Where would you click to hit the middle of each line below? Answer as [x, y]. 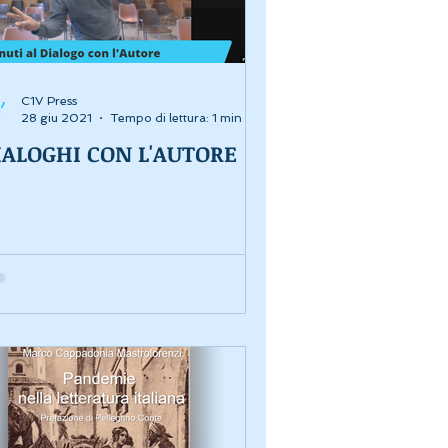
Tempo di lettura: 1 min [176, 117]
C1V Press [49, 101]
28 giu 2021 [56, 117]
